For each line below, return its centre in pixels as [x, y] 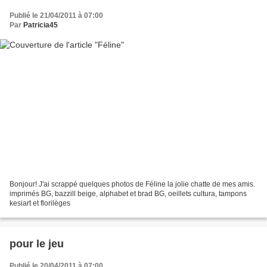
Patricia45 [41, 25]
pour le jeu [37, 244]
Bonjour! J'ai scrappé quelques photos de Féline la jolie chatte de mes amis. [132, 184]
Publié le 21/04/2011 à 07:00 [56, 15]
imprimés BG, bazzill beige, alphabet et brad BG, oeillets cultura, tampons [128, 194]
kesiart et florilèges [40, 204]
